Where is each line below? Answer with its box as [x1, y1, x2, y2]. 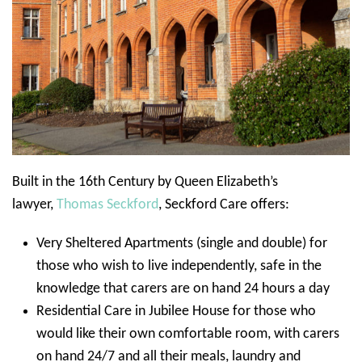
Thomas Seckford [57, 197, 158, 213]
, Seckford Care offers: [158, 197, 289, 213]
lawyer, [12, 197, 57, 213]
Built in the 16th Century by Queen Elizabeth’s [12, 175, 278, 190]
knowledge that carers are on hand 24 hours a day [36, 281, 330, 297]
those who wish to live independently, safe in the [36, 259, 322, 274]
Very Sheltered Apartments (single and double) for [36, 236, 327, 251]
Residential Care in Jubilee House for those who [36, 304, 316, 319]
